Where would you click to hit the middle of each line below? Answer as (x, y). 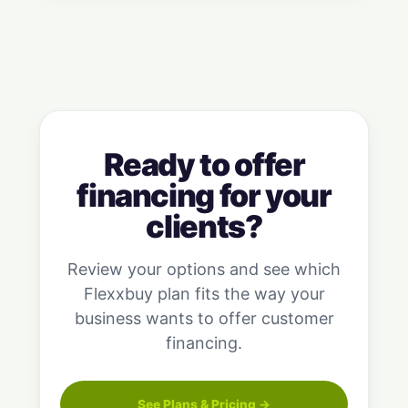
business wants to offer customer (204, 319)
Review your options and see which (204, 270)
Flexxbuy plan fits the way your (204, 294)
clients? (204, 227)
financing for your (204, 196)
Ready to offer (204, 165)
